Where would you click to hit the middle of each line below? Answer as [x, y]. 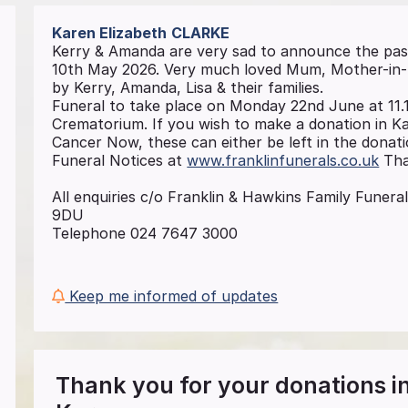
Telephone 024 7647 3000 [145, 234]
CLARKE [201, 33]
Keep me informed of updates [172, 296]
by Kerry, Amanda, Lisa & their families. [188, 88]
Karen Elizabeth [110, 33]
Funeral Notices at [120, 161]
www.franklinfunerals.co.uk [283, 161]
